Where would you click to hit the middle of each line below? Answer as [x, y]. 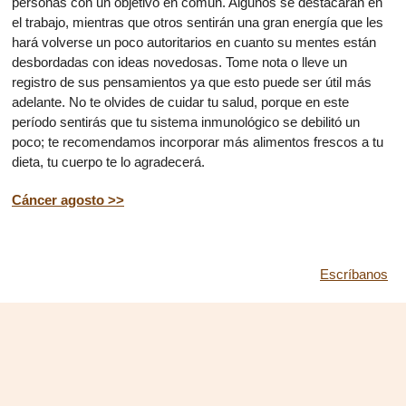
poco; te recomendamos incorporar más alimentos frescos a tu [198, 142]
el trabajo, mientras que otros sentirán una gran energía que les [198, 22]
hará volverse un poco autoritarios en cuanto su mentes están [194, 42]
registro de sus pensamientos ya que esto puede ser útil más [192, 82]
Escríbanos [354, 274]
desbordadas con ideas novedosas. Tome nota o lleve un [179, 62]
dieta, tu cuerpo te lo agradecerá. [108, 162]
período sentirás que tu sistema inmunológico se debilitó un [186, 122]
